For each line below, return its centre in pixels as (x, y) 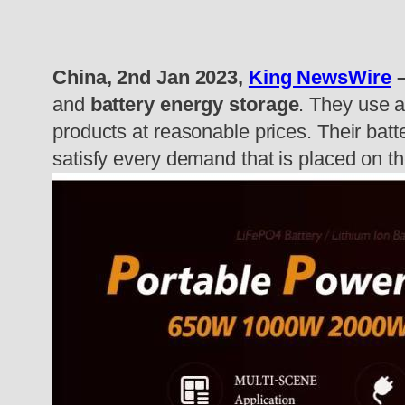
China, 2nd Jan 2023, (151, 78)
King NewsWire (320, 78)
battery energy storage (194, 105)
